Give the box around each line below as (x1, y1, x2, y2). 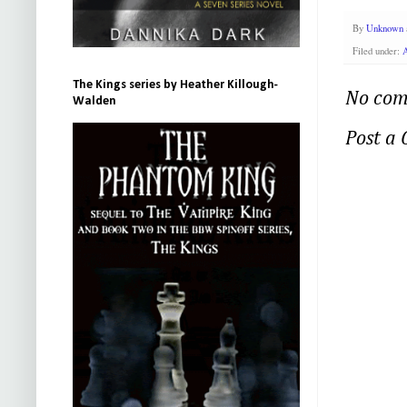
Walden (73, 94, 116, 108)
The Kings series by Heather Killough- (73, 77, 278, 92)
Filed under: (352, 44, 402, 57)
